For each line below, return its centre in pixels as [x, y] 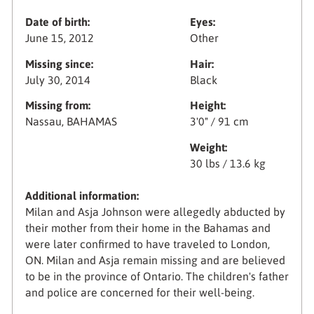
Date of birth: [57, 22]
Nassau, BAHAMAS [71, 122]
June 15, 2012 [59, 38]
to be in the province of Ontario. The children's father [157, 277]
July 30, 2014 [57, 80]
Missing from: [57, 105]
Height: [208, 105]
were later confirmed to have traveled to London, [147, 244]
